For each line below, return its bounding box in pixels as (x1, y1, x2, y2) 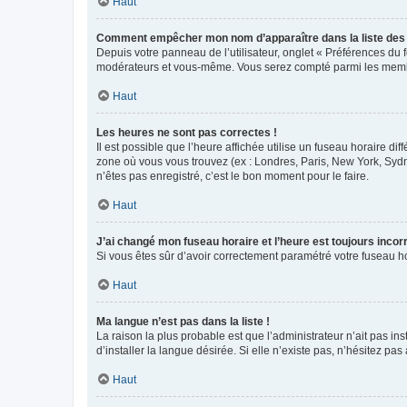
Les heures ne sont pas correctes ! (96, 125, 277, 139)
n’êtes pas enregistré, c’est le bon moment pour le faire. (96, 169, 369, 183)
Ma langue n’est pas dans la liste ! (96, 314, 270, 328)
